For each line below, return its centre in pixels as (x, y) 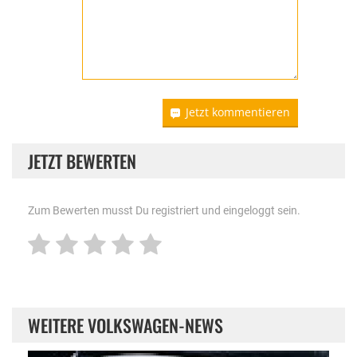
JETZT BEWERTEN (82, 161)
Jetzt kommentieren (238, 112)
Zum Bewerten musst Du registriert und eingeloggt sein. (164, 210)
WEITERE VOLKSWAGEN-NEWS (126, 325)
